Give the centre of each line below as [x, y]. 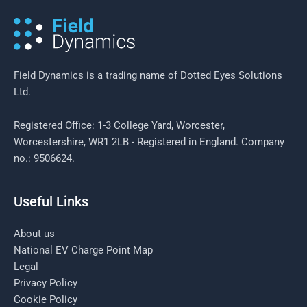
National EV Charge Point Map [83, 250]
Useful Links [51, 201]
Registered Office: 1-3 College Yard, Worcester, [119, 126]
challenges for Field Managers [130, 11]
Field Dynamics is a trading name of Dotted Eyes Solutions [148, 75]
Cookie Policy [46, 299]
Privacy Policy [46, 283]
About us [34, 233]
